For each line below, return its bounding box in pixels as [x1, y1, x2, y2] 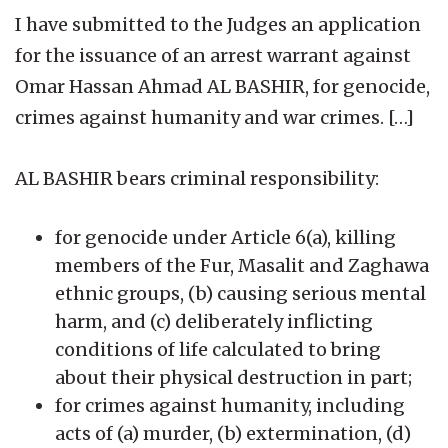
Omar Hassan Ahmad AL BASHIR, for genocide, [15, 74, 430, 98]
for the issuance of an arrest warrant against [15, 43, 411, 67]
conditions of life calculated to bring [55, 337, 381, 361]
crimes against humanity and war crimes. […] [15, 105, 414, 129]
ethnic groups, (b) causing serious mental [55, 281, 426, 305]
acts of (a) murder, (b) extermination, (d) [55, 421, 411, 445]
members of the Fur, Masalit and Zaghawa [55, 253, 429, 277]
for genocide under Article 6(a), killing [55, 225, 396, 249]
